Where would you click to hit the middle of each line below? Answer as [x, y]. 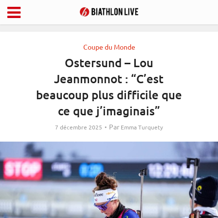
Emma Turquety [142, 127]
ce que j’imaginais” [109, 111]
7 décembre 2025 [79, 127]
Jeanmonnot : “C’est [109, 79]
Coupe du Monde [109, 47]
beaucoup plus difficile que [109, 95]
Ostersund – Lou [109, 63]
